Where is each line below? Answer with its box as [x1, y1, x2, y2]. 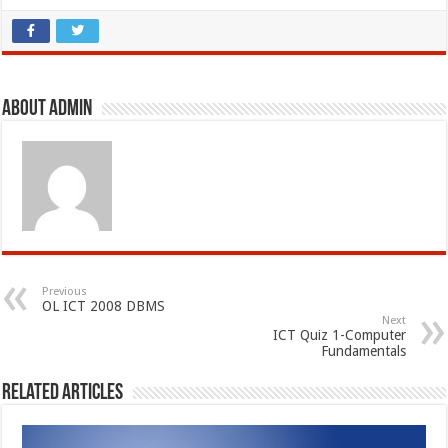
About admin [2, 98, 93, 121]
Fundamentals [320, 343, 406, 359]
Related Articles [2, 382, 124, 405]
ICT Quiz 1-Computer [272, 327, 406, 343]
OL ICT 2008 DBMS [42, 298, 166, 314]
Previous [42, 285, 88, 298]
